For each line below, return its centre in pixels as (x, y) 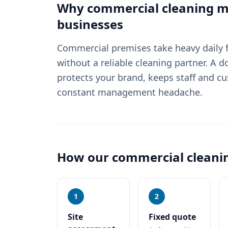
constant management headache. (130, 92)
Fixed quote (173, 217)
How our (84, 157)
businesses (90, 24)
